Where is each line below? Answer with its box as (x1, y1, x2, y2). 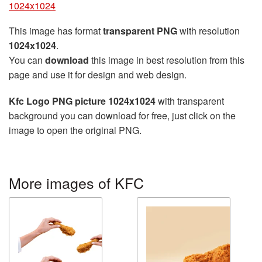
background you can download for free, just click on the (9, 109, 236, 122)
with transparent (156, 94, 224, 108)
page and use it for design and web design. (9, 68, 187, 81)
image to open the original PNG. (9, 123, 142, 137)
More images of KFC (9, 172, 144, 193)
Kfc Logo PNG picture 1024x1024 (9, 94, 156, 108)
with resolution (177, 24, 240, 37)
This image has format (9, 24, 103, 37)
